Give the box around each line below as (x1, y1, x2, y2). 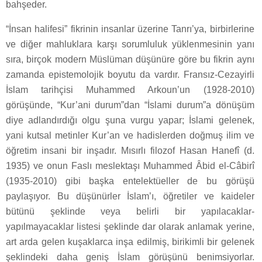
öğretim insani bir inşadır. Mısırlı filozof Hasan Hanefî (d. (6, 146, 254, 156)
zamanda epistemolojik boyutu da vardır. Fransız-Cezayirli (6, 70, 254, 80)
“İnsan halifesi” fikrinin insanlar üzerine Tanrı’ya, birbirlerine (6, 24, 254, 35)
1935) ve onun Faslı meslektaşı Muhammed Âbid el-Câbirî (6, 161, 254, 171)
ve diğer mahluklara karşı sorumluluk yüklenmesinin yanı (6, 39, 254, 50)
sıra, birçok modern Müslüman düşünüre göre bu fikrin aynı (6, 54, 254, 65)
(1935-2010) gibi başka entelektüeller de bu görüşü (6, 176, 254, 187)
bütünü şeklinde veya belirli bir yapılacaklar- (6, 206, 254, 217)
